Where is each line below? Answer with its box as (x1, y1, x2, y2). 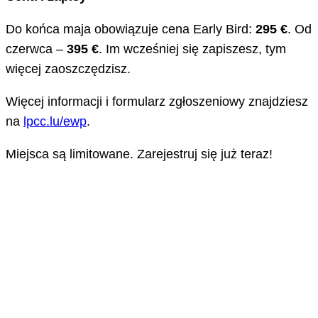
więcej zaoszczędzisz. (6, 61, 131, 76)
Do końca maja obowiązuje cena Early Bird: (6, 21, 256, 36)
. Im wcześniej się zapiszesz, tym (99, 41, 286, 56)
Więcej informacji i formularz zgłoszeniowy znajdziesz (6, 94, 308, 109)
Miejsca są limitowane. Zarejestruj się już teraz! (6, 146, 273, 161)
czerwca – (6, 41, 67, 56)
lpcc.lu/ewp (23, 114, 87, 128)
